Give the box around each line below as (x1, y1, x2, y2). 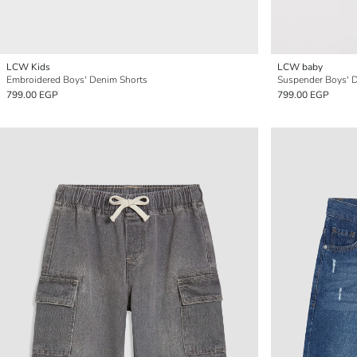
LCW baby (277, 61, 323, 73)
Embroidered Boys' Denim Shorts (6, 73, 147, 86)
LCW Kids (6, 61, 50, 73)
